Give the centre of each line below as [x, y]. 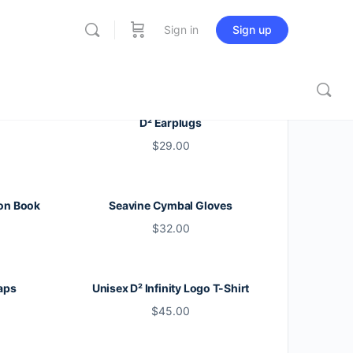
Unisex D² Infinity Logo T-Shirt [171, 288]
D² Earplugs [171, 123]
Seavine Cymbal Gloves [171, 205]
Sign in [181, 30]
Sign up [252, 30]
